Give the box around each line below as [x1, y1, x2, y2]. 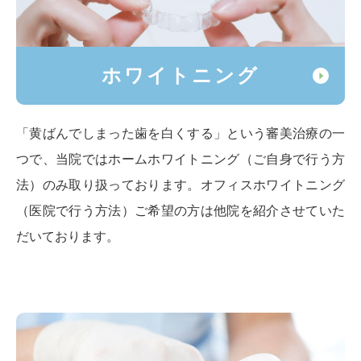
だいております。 [16, 230, 119, 244]
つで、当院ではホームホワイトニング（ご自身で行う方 [16, 152, 345, 167]
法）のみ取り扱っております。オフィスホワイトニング [16, 178, 345, 193]
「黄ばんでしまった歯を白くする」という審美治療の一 [16, 127, 345, 141]
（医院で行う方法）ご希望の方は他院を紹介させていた [16, 204, 345, 218]
